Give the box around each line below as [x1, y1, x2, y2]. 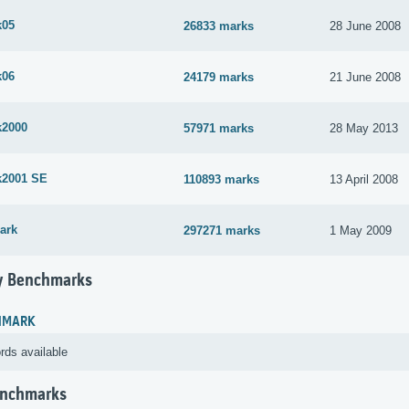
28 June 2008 [330, 18, 402, 33]
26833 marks [184, 18, 255, 33]
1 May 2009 [330, 223, 393, 237]
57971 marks [184, 121, 255, 135]
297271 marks [184, 223, 261, 237]
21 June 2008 [330, 69, 402, 84]
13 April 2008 [330, 172, 399, 186]
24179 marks [184, 69, 255, 84]
